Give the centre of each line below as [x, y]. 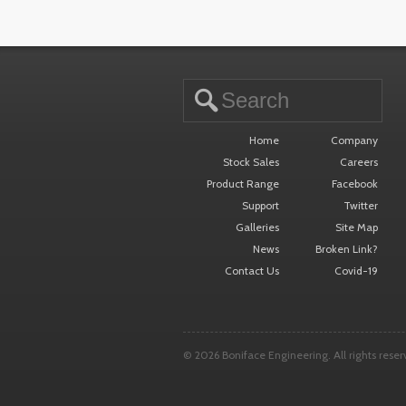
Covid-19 [357, 270]
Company [355, 140]
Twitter [361, 205]
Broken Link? [347, 248]
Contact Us [251, 270]
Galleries [257, 227]
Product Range [242, 183]
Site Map [357, 227]
